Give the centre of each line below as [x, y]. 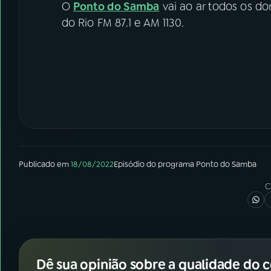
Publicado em [44, 164]
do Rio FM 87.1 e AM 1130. [124, 23]
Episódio [129, 164]
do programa [170, 164]
